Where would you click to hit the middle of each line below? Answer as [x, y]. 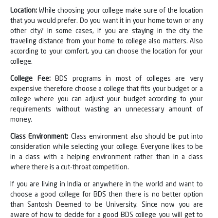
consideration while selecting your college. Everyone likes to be [107, 147]
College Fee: [30, 79]
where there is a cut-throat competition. [70, 168]
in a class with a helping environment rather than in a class [107, 157]
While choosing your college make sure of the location [121, 11]
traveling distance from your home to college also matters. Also [107, 42]
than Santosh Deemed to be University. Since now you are [107, 205]
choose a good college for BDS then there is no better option [107, 195]
